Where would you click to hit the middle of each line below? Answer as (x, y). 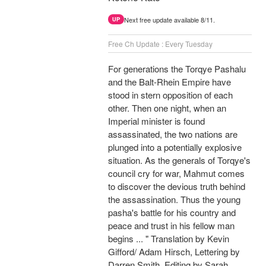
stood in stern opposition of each (170, 95)
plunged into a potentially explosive (175, 147)
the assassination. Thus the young (174, 199)
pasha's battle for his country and (172, 213)
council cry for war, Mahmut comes (176, 173)
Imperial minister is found (156, 121)
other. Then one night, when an (167, 108)
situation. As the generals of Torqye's (179, 160)
